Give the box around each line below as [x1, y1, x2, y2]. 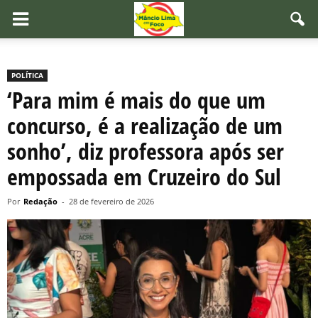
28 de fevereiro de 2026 [69, 196, 154, 207]
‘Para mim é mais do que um [7, 84, 265, 115]
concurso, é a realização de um [7, 110, 283, 141]
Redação [23, 196, 57, 207]
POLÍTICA [11, 70, 43, 80]
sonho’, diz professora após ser [7, 136, 284, 166]
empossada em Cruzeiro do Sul [7, 161, 281, 192]
